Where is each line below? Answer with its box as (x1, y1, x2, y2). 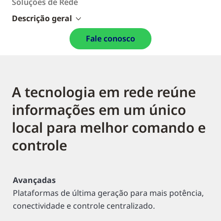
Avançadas (13, 175, 56, 185)
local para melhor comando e (12, 118, 206, 137)
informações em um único (12, 100, 186, 119)
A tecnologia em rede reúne (12, 82, 196, 101)
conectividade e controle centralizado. (13, 200, 155, 211)
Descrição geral (12, 13, 72, 24)
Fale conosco (86, 33, 135, 44)
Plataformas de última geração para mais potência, (13, 187, 204, 198)
